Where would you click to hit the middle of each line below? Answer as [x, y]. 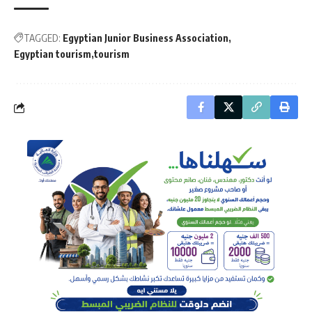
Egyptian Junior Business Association [146, 38]
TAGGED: [42, 38]
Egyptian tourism [53, 54]
